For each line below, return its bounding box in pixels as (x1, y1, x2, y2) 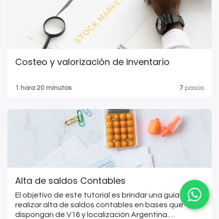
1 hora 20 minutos (15, 85, 71, 92)
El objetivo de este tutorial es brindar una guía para (15, 191, 198, 199)
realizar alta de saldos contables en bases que (15, 201, 183, 209)
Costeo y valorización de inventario (15, 56, 170, 68)
